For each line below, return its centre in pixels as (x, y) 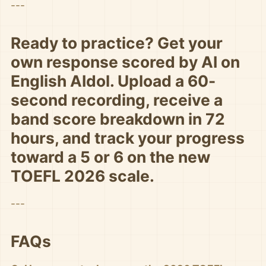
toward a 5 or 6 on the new (110, 157)
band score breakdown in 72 (118, 119)
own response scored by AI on (125, 62)
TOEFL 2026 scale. (83, 176)
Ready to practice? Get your (117, 43)
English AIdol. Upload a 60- (113, 81)
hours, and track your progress (128, 138)
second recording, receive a (117, 100)
